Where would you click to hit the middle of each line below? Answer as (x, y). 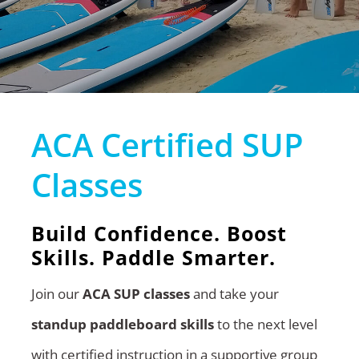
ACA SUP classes (136, 294)
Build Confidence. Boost (159, 233)
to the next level (265, 325)
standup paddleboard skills (122, 325)
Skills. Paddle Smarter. (153, 257)
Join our (56, 294)
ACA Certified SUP (167, 144)
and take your (234, 294)
